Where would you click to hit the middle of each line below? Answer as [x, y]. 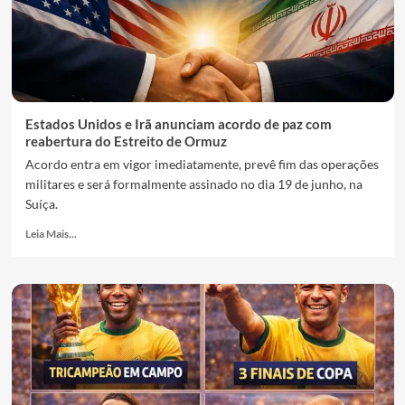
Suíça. [41, 204]
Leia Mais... [51, 234]
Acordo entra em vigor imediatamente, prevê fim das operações [202, 164]
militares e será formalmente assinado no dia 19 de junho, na [193, 184]
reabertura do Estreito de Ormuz [126, 141]
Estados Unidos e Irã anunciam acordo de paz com [178, 124]
